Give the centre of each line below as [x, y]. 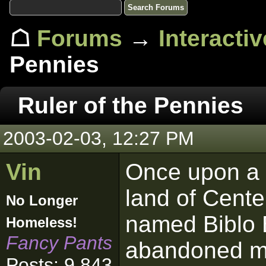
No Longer [42, 200]
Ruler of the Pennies [131, 105]
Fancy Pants [59, 243]
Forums [80, 38]
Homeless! [42, 222]
